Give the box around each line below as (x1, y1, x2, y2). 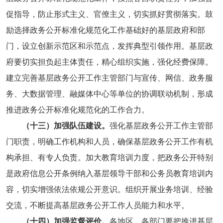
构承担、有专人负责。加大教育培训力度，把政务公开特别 (5, 151, 213, 163)
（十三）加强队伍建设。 (21, 119, 110, 131)
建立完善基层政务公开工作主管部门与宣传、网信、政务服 (5, 72, 213, 84)
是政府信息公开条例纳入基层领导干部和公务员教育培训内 (5, 167, 213, 179)
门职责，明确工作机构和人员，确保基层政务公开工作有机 (5, 135, 213, 147)
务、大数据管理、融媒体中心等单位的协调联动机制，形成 (5, 88, 213, 100)
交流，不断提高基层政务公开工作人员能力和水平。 (5, 199, 189, 211)
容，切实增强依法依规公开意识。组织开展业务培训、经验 (5, 183, 213, 195)
